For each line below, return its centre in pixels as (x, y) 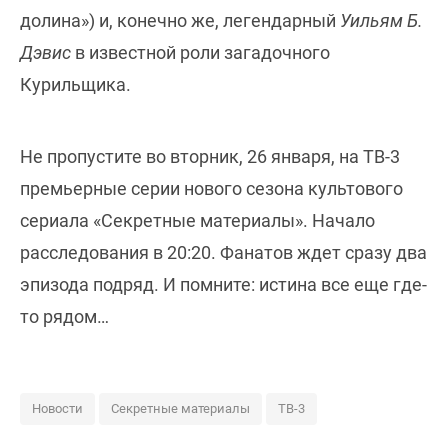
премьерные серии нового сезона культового (211, 189)
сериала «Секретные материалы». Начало (197, 221)
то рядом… (64, 317)
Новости (57, 409)
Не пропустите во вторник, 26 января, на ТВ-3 (210, 157)
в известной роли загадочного (200, 53)
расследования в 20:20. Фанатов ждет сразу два (223, 253)
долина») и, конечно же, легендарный (180, 21)
